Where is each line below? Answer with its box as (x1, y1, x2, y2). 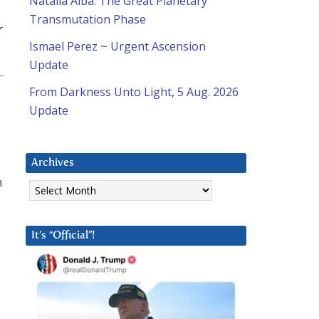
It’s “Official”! (31, 230, 95, 241)
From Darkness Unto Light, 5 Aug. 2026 (29, 84, 239, 100)
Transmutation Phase (29, 11, 146, 28)
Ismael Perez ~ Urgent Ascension (29, 38, 206, 55)
